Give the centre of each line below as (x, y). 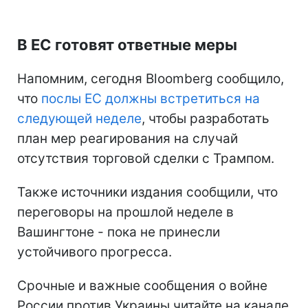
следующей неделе (79, 118)
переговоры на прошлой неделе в (125, 212)
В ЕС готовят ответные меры (127, 44)
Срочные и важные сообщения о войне (142, 285)
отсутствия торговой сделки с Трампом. (146, 158)
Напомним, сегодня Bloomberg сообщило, (151, 78)
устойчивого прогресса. (95, 252)
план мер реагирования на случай (128, 138)
